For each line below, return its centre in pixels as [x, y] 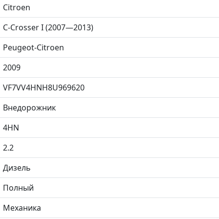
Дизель [17, 167]
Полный [18, 187]
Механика [22, 208]
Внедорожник [29, 107]
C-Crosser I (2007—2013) [48, 27]
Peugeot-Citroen [33, 47]
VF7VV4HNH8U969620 [44, 87]
